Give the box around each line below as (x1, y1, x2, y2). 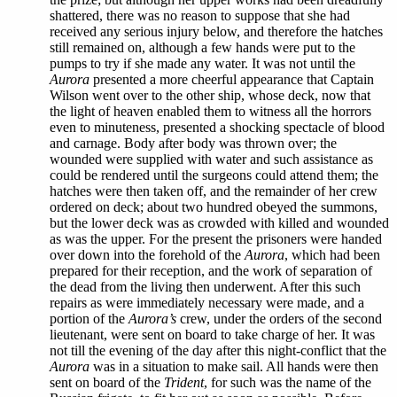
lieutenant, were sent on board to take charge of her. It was (50, 327, 375, 342)
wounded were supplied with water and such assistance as (50, 152, 373, 167)
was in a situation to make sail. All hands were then (90, 359, 378, 374)
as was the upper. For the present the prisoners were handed (50, 231, 382, 246)
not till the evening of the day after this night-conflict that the (50, 343, 386, 358)
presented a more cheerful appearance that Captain (90, 72, 374, 87)
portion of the (50, 311, 128, 326)
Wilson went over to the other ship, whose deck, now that (50, 88, 370, 103)
